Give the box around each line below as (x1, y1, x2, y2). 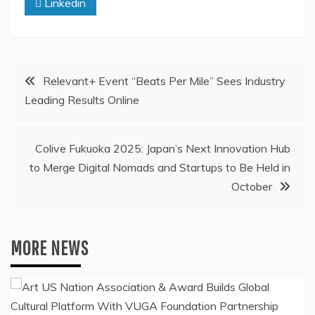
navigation (10, 100, 91, 127)
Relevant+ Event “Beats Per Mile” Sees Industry (43, 73, 285, 88)
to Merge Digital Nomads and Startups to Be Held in (30, 160, 290, 174)
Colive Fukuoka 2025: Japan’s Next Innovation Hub (35, 141, 290, 155)
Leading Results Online (25, 92, 139, 107)
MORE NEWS (11, 236, 89, 259)
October (231, 179, 272, 193)
